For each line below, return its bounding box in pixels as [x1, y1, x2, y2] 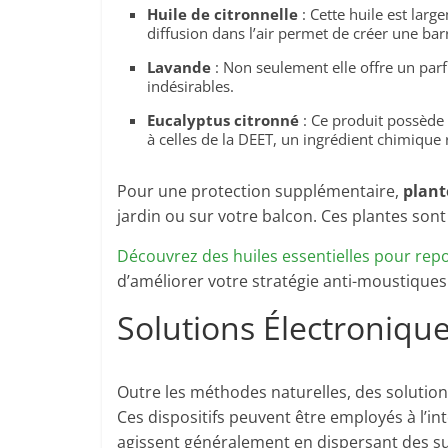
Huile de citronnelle [147, 4, 298, 24]
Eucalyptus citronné [147, 110, 299, 130]
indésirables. [147, 76, 234, 96]
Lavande [147, 57, 211, 77]
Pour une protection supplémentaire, [117, 180, 403, 202]
